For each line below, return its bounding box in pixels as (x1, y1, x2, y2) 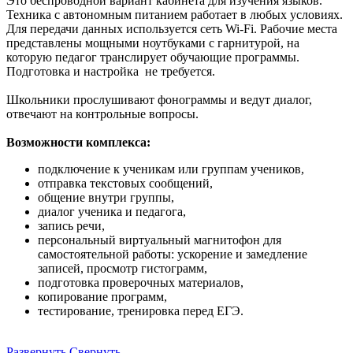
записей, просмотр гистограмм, (38, 261, 207, 275)
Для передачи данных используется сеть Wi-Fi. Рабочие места (6, 21, 337, 35)
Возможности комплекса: (6, 135, 150, 149)
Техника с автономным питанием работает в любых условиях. (6, 7, 343, 21)
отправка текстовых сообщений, (38, 176, 213, 190)
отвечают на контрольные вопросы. (6, 106, 202, 121)
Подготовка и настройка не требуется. (6, 64, 218, 78)
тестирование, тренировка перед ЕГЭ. (38, 303, 243, 318)
